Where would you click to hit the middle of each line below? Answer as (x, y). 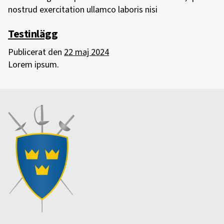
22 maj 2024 (86, 52)
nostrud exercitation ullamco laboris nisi (83, 10)
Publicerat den (36, 52)
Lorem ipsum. (35, 64)
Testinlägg (33, 34)
